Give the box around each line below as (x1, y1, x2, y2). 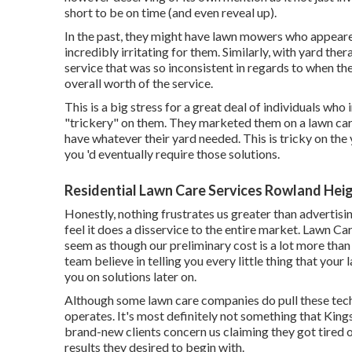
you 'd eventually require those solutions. (64, 146, 280, 162)
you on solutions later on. (64, 269, 196, 284)
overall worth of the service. (64, 75, 213, 91)
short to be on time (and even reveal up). (64, 5, 277, 20)
